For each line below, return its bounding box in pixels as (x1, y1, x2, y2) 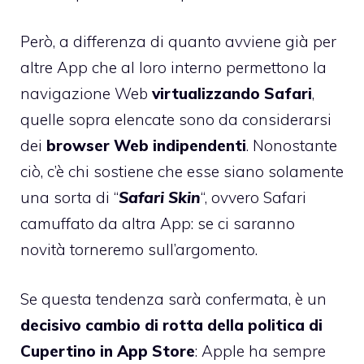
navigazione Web (20, 84, 152, 104)
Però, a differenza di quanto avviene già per (20, 32, 336, 52)
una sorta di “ (20, 188, 119, 208)
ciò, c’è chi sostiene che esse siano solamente (20, 162, 344, 182)
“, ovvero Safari (201, 188, 306, 208)
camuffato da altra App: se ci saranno (20, 214, 295, 234)
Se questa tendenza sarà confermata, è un (20, 288, 327, 309)
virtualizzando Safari (152, 84, 312, 104)
